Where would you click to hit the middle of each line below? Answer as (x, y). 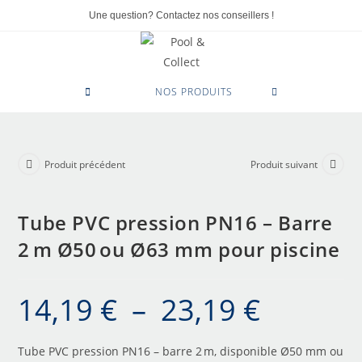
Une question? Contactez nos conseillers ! (181, 15)
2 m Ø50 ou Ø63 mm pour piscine (179, 249)
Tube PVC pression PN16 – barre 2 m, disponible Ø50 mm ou (181, 351)
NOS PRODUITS (194, 92)
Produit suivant (284, 164)
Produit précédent (85, 164)
